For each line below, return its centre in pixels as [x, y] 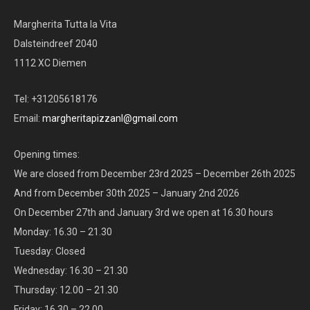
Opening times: [47, 155]
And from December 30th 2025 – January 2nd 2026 [127, 193]
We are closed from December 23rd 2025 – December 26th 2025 [155, 174]
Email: [28, 119]
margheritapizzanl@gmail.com [110, 119]
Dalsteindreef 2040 [56, 44]
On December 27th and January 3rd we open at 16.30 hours [144, 213]
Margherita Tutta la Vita [65, 25]
